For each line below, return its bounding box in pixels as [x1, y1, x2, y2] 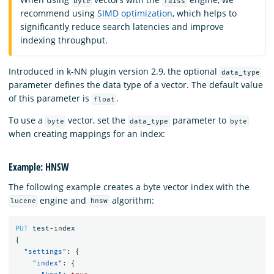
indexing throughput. [20, 34, 108, 46]
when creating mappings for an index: [9, 127, 165, 139]
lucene [10, 197, 36, 206]
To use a [9, 114, 45, 126]
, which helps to [172, 7, 237, 19]
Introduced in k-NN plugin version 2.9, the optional [9, 65, 220, 77]
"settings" [23, 248, 67, 256]
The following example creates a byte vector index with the [9, 180, 250, 193]
